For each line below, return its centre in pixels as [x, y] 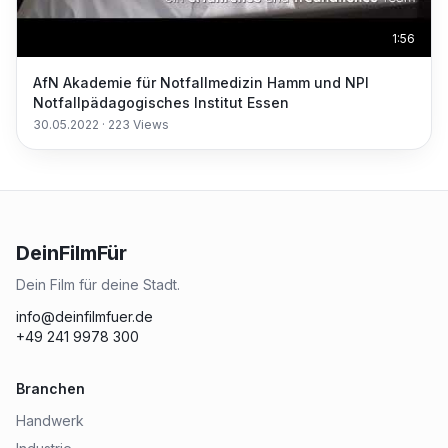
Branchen [50, 388]
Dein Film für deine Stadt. [98, 284]
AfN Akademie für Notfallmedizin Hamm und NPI [201, 82]
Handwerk [50, 420]
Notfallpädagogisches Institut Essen [161, 102]
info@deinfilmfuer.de [84, 316]
